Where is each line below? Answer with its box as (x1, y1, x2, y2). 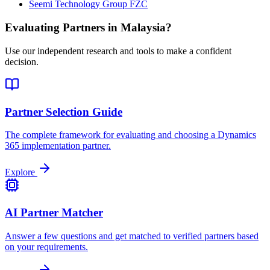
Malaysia (121, 21, 166, 34)
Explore (5, 167, 37, 178)
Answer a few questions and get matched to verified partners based (5, 230, 259, 241)
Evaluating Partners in (5, 21, 121, 34)
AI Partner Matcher (5, 206, 103, 219)
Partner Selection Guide (5, 105, 122, 118)
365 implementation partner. (5, 140, 111, 151)
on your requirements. (5, 241, 88, 252)
